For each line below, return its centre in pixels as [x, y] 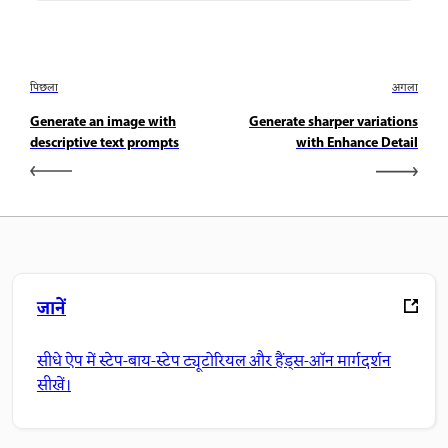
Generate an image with [103, 123]
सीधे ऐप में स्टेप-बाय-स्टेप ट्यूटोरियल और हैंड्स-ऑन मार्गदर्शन [214, 361]
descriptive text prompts [104, 144]
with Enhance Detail [357, 144]
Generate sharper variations [333, 123]
